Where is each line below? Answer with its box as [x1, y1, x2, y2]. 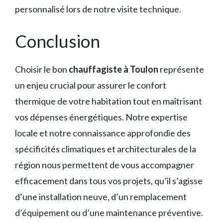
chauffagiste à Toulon [69, 64, 158, 75]
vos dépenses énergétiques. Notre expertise [15, 111, 188, 123]
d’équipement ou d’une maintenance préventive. [15, 207, 203, 219]
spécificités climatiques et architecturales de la [15, 143, 196, 155]
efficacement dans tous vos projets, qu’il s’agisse [15, 175, 203, 187]
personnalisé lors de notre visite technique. [15, 3, 181, 15]
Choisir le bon [15, 64, 69, 75]
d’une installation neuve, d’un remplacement [15, 191, 187, 203]
